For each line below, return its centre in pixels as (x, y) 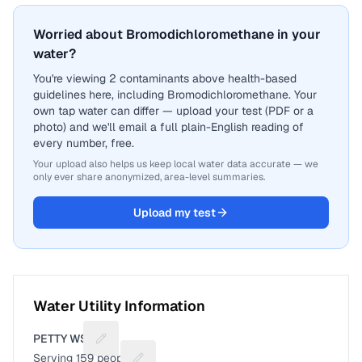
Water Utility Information (119, 306)
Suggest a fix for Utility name (178, 345)
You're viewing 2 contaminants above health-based (165, 78)
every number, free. (84, 143)
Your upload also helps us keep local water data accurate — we (176, 164)
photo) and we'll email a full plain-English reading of (168, 127)
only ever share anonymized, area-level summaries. (149, 177)
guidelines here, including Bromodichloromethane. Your (175, 95)
